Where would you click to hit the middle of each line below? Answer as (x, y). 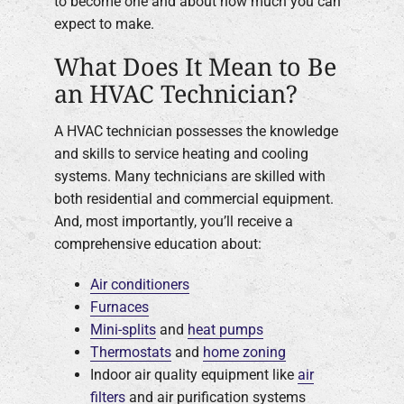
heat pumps (225, 329)
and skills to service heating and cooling (181, 153)
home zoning (244, 352)
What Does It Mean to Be (195, 67)
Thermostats (131, 352)
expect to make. (104, 24)
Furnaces (119, 307)
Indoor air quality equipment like (194, 374)
